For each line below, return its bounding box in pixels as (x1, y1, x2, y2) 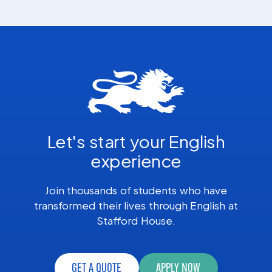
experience (90, 149, 182, 171)
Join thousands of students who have (44, 183, 228, 197)
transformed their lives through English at (34, 198, 238, 212)
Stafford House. (97, 213, 175, 227)
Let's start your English (47, 130, 225, 152)
